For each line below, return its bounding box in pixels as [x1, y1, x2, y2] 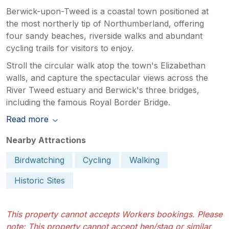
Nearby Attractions [6, 134, 86, 145]
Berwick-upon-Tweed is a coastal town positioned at [6, 6, 209, 16]
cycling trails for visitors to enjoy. [6, 42, 133, 53]
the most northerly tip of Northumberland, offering [6, 18, 204, 29]
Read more [6, 113, 49, 124]
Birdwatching [14, 154, 64, 165]
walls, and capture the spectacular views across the [6, 72, 208, 83]
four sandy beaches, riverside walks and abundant [6, 30, 202, 41]
